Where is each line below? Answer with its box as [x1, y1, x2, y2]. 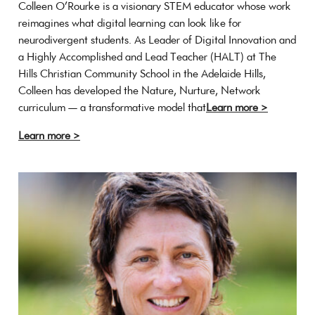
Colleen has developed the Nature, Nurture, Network [18, 82, 261, 98]
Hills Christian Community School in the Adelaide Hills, [18, 65, 266, 81]
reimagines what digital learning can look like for [18, 15, 241, 30]
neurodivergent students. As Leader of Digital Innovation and [18, 32, 296, 47]
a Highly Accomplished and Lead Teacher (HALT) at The [18, 49, 276, 64]
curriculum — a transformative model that [18, 99, 206, 115]
